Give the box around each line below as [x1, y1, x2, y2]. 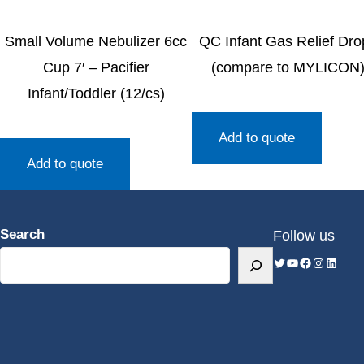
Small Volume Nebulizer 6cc [5, 33, 187, 50]
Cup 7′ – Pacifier [42, 59, 149, 76]
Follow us [273, 227, 335, 245]
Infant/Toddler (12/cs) [27, 85, 165, 102]
